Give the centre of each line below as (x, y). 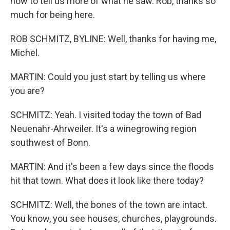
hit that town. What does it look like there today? (107, 181)
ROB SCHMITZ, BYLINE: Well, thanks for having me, (113, 39)
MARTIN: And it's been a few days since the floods (112, 167)
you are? (27, 91)
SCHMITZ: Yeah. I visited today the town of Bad (106, 115)
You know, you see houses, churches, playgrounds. (113, 219)
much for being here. (53, 15)
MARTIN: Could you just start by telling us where (108, 77)
